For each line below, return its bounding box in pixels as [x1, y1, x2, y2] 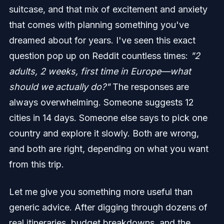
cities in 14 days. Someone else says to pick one [8, 112, 207, 123]
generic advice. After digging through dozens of [8, 202, 207, 213]
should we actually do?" [8, 81, 110, 92]
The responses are [109, 81, 189, 92]
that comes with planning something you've [8, 19, 189, 30]
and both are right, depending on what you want [8, 143, 208, 154]
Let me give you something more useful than [8, 186, 192, 197]
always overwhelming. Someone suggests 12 [8, 97, 194, 108]
